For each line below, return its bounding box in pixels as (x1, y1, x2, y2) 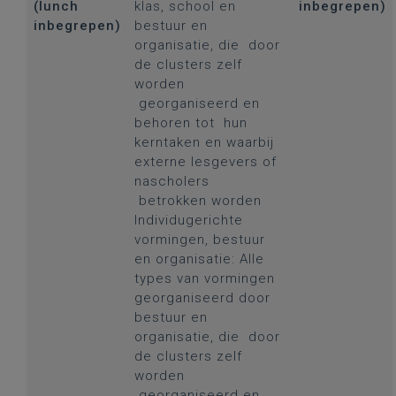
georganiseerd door (133, 290, 270, 306)
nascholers (133, 173, 209, 189)
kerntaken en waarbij (133, 134, 274, 150)
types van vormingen (133, 270, 275, 286)
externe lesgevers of (133, 154, 277, 170)
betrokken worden (133, 193, 262, 209)
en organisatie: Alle (133, 251, 264, 267)
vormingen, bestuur (133, 232, 265, 247)
